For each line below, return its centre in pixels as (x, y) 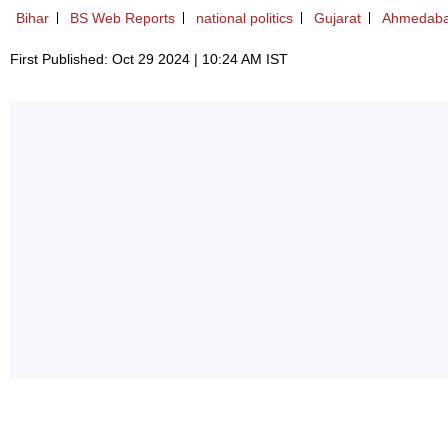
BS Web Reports (122, 18)
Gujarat (337, 18)
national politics (244, 18)
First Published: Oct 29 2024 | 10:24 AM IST (149, 59)
